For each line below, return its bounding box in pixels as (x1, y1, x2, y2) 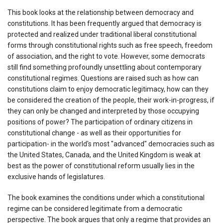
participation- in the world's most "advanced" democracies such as (7, 139, 215, 148)
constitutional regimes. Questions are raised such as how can (7, 74, 199, 82)
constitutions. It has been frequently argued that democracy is (7, 19, 202, 27)
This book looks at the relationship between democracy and (7, 8, 194, 16)
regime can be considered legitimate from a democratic (7, 204, 182, 213)
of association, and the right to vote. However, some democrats (7, 52, 205, 60)
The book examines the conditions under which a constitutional (7, 193, 205, 202)
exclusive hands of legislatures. (7, 172, 105, 181)
